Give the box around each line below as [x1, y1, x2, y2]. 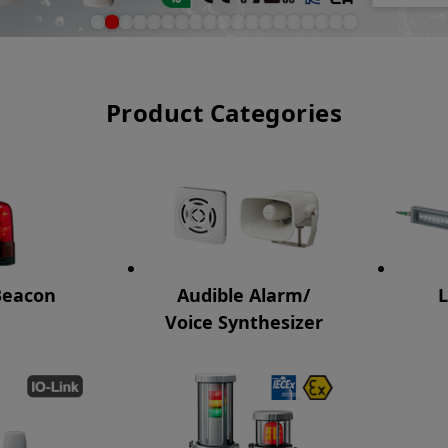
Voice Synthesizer [164, 309, 323, 334]
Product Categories [105, 96, 343, 129]
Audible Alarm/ [177, 282, 311, 307]
